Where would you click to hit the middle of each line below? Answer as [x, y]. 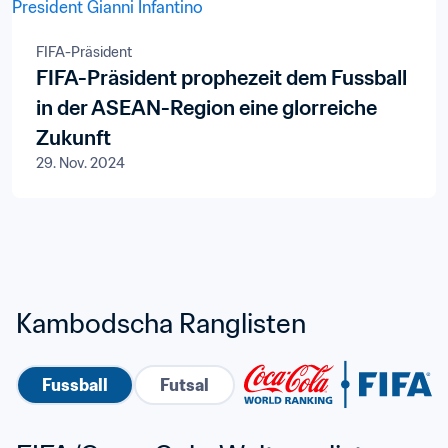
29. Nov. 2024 [80, 163]
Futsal [184, 384]
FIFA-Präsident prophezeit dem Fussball [221, 78]
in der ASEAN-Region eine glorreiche [206, 108]
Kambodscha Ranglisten [161, 323]
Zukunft [73, 138]
